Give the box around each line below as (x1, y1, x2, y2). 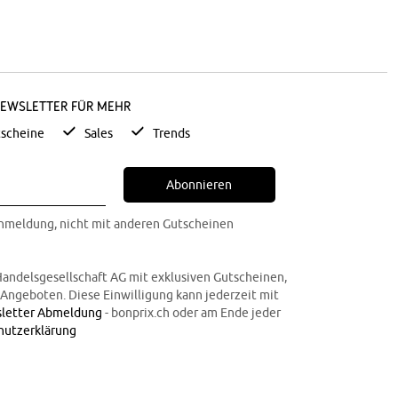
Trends (152, 125, 190, 140)
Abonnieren (166, 177, 233, 192)
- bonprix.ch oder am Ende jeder (102, 305, 281, 320)
